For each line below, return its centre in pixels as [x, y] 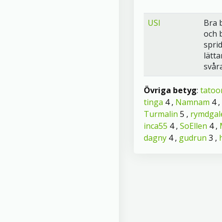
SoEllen [194, 126]
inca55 [156, 126]
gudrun [193, 138]
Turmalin [161, 114]
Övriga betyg [170, 90]
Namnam [193, 102]
